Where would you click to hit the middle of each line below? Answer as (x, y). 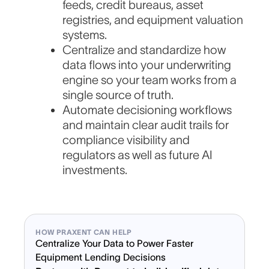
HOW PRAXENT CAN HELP (84, 232)
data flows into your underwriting (147, 65)
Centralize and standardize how (144, 50)
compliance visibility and (126, 140)
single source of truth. (118, 95)
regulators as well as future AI (138, 155)
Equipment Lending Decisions (101, 257)
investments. (95, 170)
